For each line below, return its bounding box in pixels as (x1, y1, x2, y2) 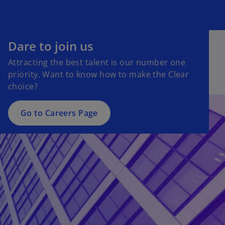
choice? (8, 80, 38, 92)
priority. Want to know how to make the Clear (8, 68, 189, 80)
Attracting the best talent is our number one (8, 56, 186, 68)
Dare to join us (8, 37, 93, 54)
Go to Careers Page (21, 107, 98, 119)
